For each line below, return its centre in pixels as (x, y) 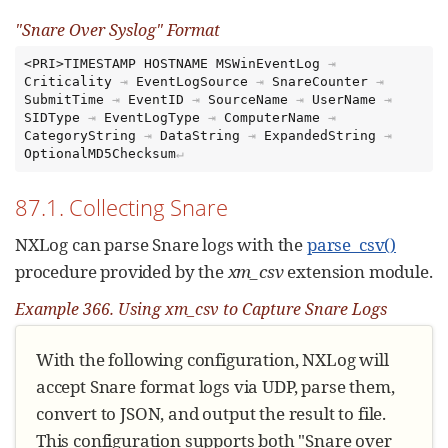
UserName (344, 100)
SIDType (52, 118)
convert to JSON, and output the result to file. (211, 413)
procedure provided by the (121, 272)
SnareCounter (320, 82)
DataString (200, 136)
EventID (156, 100)
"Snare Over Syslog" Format (117, 30)
